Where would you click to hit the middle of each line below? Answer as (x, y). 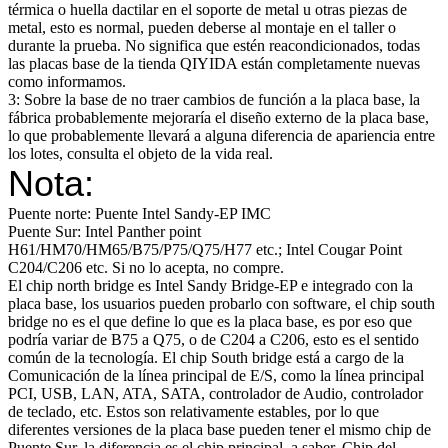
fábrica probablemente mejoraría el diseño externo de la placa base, (218, 117)
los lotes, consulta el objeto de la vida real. (140, 153)
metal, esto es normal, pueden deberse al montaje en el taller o (202, 27)
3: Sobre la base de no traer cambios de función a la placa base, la (214, 99)
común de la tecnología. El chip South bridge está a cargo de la (206, 357)
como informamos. (67, 81)
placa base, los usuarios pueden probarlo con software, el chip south (221, 303)
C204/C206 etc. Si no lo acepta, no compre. (146, 267)
